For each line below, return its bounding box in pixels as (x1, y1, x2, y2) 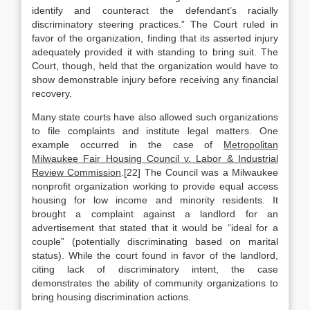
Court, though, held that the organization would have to (32, 60, 278, 71)
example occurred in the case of (32, 139, 224, 150)
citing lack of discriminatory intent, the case (32, 264, 278, 275)
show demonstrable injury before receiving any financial (32, 74, 278, 85)
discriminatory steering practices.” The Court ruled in (32, 19, 278, 30)
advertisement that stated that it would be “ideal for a (32, 222, 278, 233)
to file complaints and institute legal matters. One (32, 125, 278, 136)
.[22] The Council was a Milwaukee (121, 167, 279, 178)
